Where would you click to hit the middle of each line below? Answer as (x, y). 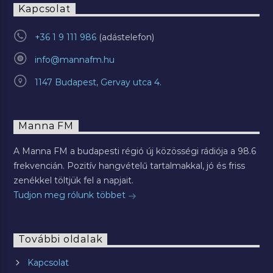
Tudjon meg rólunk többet (71, 195)
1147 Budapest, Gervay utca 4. (98, 82)
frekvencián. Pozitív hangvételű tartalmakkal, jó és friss (129, 166)
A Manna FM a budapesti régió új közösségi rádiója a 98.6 (135, 151)
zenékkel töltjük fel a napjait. (74, 181)
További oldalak (61, 239)
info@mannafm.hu (74, 59)
